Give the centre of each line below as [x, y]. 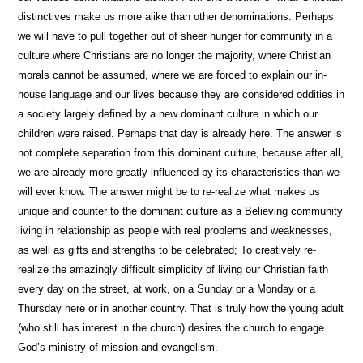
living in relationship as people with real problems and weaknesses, [175, 231]
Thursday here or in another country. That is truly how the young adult [181, 308]
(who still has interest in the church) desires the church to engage [171, 328]
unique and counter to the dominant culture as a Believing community [181, 211]
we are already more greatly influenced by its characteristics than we [179, 172]
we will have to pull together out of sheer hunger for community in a [175, 36]
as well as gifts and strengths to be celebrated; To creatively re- [167, 250]
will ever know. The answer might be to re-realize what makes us [169, 192]
